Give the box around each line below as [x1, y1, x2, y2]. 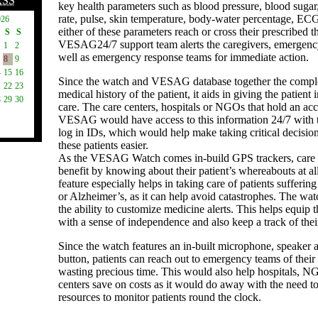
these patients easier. [57, 139, 148, 151]
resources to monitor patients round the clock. [57, 291, 261, 303]
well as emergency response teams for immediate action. [57, 51, 309, 63]
